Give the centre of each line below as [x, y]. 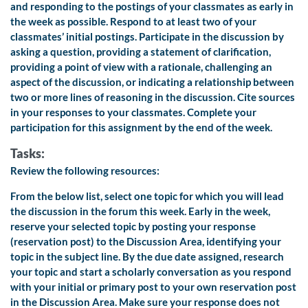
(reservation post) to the [67, 242]
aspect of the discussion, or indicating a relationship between [152, 82]
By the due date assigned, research [203, 257]
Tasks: [27, 154]
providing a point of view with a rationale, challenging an [141, 67]
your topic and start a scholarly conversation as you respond [151, 272]
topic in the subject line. [65, 257]
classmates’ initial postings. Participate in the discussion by [147, 37]
